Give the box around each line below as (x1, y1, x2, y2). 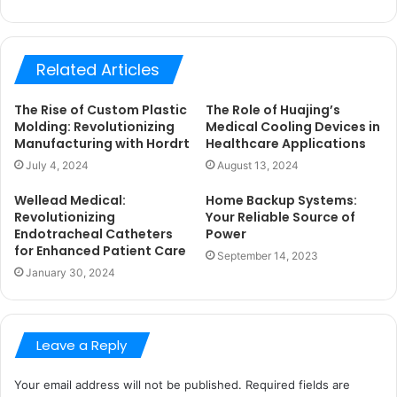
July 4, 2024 (26, 159, 89, 172)
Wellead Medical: (14, 191, 126, 209)
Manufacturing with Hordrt (14, 135, 190, 152)
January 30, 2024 (26, 266, 115, 279)
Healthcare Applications (206, 135, 366, 152)
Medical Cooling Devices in (206, 118, 380, 136)
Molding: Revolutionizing (14, 118, 175, 136)
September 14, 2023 (217, 249, 318, 262)
